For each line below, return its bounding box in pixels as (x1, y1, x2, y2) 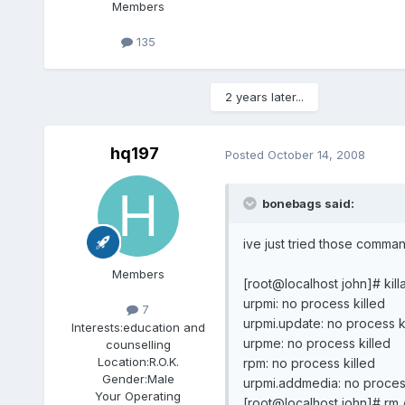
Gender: (101, 371, 147, 386)
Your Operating (95, 388, 182, 403)
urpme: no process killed (242, 335, 391, 352)
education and (122, 319, 205, 334)
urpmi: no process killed (242, 296, 385, 312)
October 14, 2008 (267, 146, 365, 162)
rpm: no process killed (242, 355, 375, 372)
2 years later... (224, 89, 304, 105)
